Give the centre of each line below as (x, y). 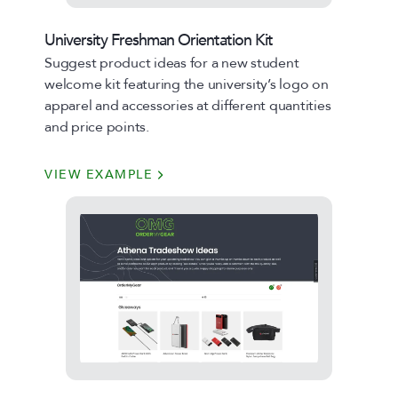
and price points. (97, 127)
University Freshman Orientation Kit (159, 40)
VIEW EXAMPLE (99, 175)
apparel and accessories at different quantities (188, 106)
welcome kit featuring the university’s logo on (187, 84)
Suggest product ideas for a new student (172, 63)
